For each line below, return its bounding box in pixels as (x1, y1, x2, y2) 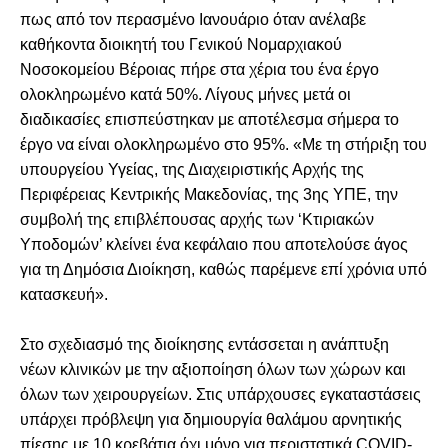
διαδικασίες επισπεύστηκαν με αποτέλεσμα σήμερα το (20, 110, 399, 128)
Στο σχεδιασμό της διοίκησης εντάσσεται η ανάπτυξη (20, 335, 389, 353)
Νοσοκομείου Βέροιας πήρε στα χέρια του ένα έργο (20, 60, 379, 78)
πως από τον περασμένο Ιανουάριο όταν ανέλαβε (20, 10, 366, 28)
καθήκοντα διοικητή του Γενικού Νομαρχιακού (20, 35, 342, 53)
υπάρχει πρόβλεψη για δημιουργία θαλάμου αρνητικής (20, 410, 402, 428)
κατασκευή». (20, 285, 108, 303)
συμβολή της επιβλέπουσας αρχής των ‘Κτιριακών (20, 210, 374, 228)
